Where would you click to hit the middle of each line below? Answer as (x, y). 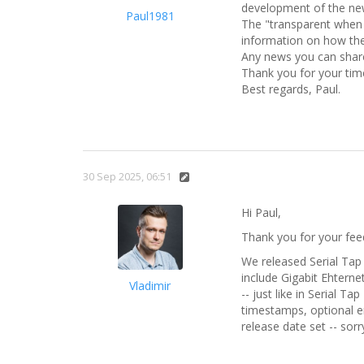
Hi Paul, (261, 213)
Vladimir (150, 286)
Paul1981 (150, 16)
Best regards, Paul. (291, 89)
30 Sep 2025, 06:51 (127, 177)
